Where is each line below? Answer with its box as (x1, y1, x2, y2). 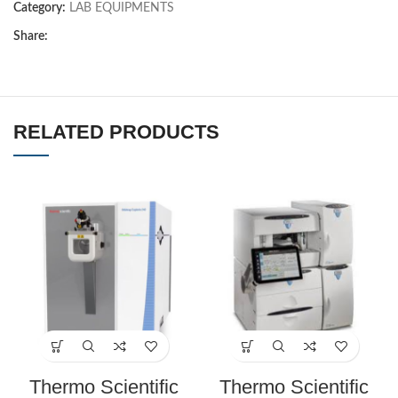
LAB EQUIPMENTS (69, 2, 174, 15)
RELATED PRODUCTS (13, 121, 219, 144)
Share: (13, 30, 48, 44)
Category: (13, 2, 66, 15)
